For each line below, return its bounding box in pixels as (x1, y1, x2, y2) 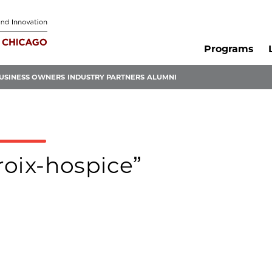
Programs (203, 43, 253, 55)
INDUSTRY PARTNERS (67, 73, 144, 82)
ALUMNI (147, 73, 177, 82)
